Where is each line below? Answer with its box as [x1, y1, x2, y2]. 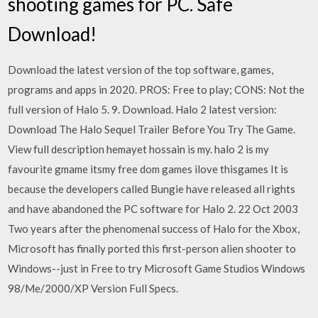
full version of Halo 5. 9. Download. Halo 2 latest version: [8, 102, 278, 116]
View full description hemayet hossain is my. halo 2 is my [8, 142, 270, 155]
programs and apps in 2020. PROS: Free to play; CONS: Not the [8, 82, 305, 96]
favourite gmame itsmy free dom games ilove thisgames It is [8, 162, 289, 175]
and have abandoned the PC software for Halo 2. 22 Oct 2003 [8, 202, 299, 215]
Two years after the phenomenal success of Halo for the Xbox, [8, 221, 300, 235]
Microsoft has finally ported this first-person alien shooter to [8, 241, 297, 255]
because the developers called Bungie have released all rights [8, 182, 296, 195]
